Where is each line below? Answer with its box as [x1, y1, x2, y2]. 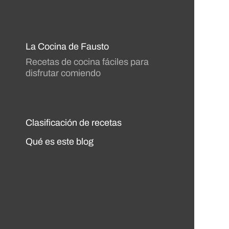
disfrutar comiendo [26, 68, 101, 78]
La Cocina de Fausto [26, 41, 109, 52]
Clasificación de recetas [26, 118, 122, 128]
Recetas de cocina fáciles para [26, 57, 149, 67]
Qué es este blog [26, 136, 94, 147]
